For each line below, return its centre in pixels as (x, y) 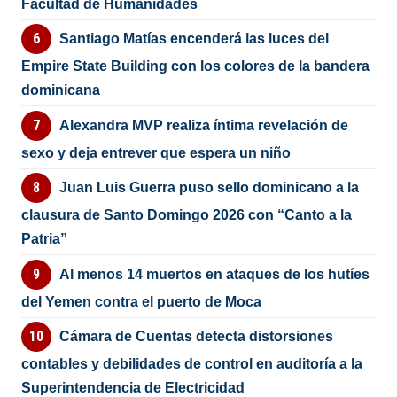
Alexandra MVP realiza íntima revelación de (203, 125)
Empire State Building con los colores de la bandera (196, 66)
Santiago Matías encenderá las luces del (194, 39)
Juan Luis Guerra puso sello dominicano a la (209, 188)
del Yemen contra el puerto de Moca (142, 301)
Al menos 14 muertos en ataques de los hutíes (214, 274)
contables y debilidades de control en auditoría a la (192, 364)
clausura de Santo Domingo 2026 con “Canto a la (187, 215)
